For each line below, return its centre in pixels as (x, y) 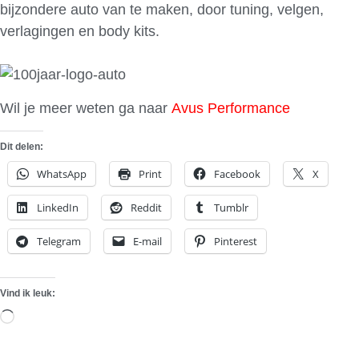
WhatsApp (62, 173)
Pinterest (236, 241)
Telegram (59, 241)
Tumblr (231, 207)
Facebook (237, 173)
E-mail (147, 241)
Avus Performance (231, 108)
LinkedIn (58, 207)
